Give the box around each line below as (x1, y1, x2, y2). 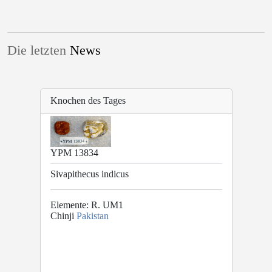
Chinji (50, 211, 76, 221)
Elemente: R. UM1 (50, 200, 123, 210)
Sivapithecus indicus (50, 169, 129, 179)
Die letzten (7, 43, 70, 58)
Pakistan (76, 211, 109, 221)
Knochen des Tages (50, 95, 126, 106)
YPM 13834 (50, 148, 98, 158)
